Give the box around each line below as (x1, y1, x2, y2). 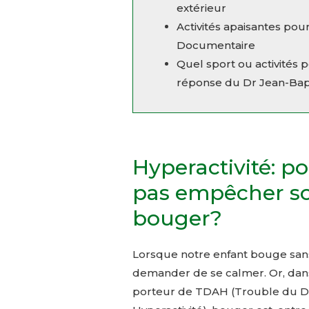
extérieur (177, 1, 226, 15)
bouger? (132, 206, 222, 232)
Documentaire (177, 39, 255, 52)
